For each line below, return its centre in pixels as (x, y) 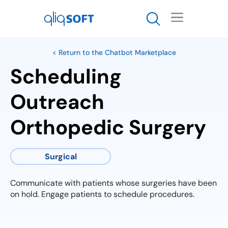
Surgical (61, 156)
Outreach (57, 102)
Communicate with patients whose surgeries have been (113, 183)
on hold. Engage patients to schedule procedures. (102, 194)
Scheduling (66, 76)
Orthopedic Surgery (108, 127)
